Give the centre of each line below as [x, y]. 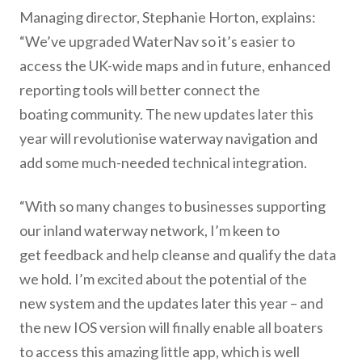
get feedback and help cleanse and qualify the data [178, 255]
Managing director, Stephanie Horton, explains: [168, 17]
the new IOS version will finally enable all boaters [171, 327]
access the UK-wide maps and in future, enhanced [175, 65]
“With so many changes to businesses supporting [173, 206]
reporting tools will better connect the [140, 90]
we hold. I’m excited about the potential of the [163, 279]
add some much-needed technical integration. [163, 162]
